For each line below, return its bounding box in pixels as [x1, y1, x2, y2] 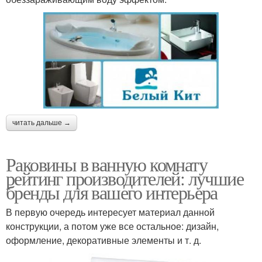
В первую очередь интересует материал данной [6, 205, 215, 219]
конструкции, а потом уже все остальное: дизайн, [6, 219, 219, 233]
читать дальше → [12, 118, 71, 127]
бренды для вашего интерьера [6, 179, 218, 205]
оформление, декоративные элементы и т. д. [6, 233, 201, 247]
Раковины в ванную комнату [6, 151, 207, 177]
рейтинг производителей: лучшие [6, 165, 243, 191]
